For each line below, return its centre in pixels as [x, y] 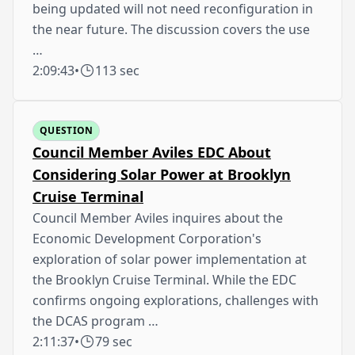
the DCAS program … [95, 321]
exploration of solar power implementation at [170, 259]
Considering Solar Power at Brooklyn [162, 174]
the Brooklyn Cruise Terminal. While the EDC [164, 279]
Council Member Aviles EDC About [152, 152]
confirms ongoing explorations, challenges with [176, 300]
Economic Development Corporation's [147, 238]
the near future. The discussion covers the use [171, 29]
